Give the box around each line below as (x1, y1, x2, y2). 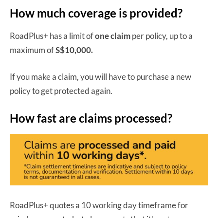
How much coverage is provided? (10, 5, 182, 20)
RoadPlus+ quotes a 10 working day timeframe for (10, 200, 188, 210)
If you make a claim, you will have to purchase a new (10, 71, 191, 82)
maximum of (10, 44, 55, 55)
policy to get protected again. (10, 85, 112, 96)
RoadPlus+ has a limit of (10, 30, 95, 41)
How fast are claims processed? (10, 110, 172, 125)
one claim (95, 30, 130, 41)
